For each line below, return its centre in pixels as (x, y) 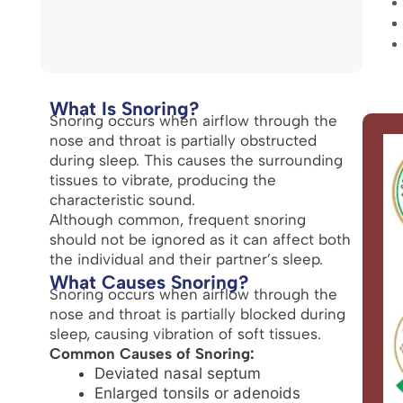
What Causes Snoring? (149, 282)
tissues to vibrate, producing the (162, 179)
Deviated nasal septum (177, 373)
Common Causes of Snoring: (152, 353)
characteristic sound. (122, 199)
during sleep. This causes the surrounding (196, 160)
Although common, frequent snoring (177, 219)
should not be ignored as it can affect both (200, 239)
